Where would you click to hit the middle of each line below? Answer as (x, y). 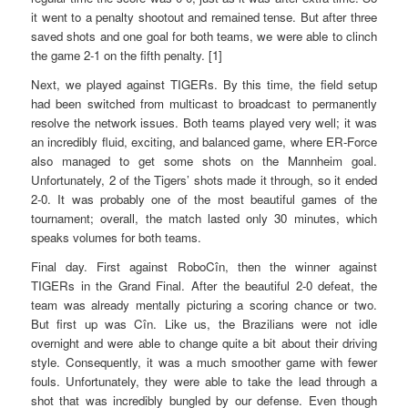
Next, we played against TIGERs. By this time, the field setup (204, 85)
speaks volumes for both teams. (117, 238)
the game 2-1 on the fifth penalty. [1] (127, 56)
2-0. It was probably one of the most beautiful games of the (204, 199)
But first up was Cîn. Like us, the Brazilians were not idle (204, 323)
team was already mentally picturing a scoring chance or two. (204, 304)
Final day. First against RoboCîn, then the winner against (204, 266)
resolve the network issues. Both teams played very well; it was (204, 123)
